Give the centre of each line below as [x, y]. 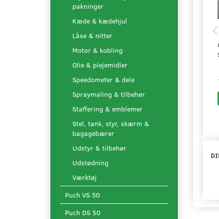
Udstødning [90, 162]
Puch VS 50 [83, 195]
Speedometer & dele [103, 79]
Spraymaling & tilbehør [109, 94]
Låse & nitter [92, 35]
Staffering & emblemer [108, 109]
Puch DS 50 [83, 213]
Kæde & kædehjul [100, 21]
